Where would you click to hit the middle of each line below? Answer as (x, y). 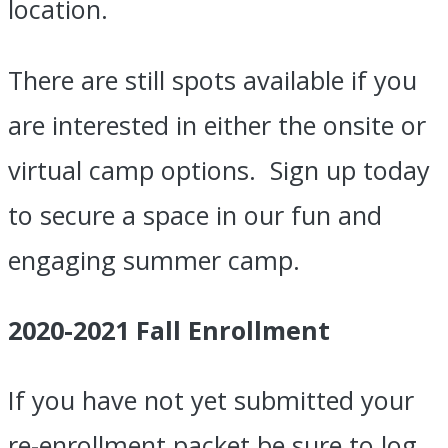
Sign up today (350, 169)
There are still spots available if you (212, 79)
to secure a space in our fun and (195, 214)
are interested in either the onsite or (217, 124)
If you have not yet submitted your (211, 400)
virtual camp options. (139, 169)
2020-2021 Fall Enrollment (169, 330)
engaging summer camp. (154, 259)
